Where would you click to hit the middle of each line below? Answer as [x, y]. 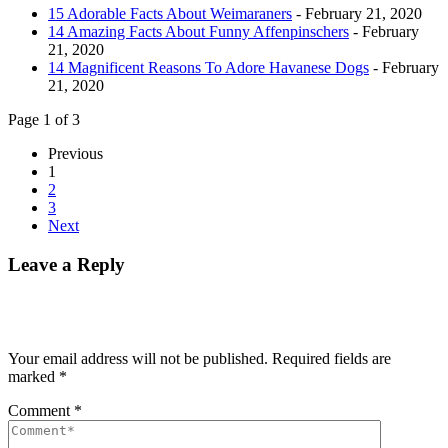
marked [33, 377]
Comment [41, 411]
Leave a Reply [66, 264]
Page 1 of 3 [44, 119]
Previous [75, 153]
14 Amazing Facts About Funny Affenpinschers [198, 31]
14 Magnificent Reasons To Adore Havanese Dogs [208, 67]
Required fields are [331, 359]
